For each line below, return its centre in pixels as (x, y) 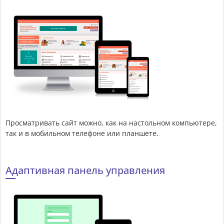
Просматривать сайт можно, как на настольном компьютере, (111, 123)
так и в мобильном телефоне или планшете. (82, 133)
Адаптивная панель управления (85, 170)
